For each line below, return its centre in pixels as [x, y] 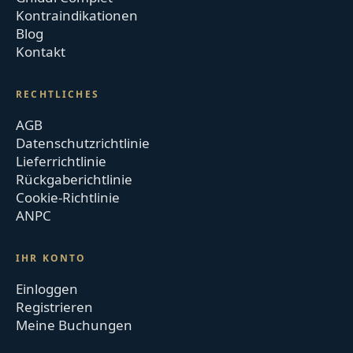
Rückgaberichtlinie [74, 179]
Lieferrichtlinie [61, 161]
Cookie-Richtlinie [68, 197]
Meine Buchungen [74, 325]
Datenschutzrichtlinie [83, 143]
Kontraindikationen [77, 15]
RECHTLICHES [58, 94]
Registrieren [55, 307]
